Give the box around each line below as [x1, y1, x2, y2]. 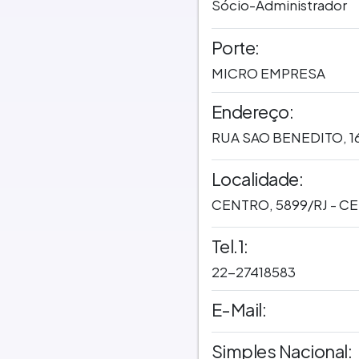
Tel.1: [211, 235, 248, 258]
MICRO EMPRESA [211, 63, 325, 82]
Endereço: [211, 99, 293, 123]
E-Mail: [211, 297, 266, 321]
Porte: [211, 35, 260, 58]
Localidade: [211, 167, 303, 190]
